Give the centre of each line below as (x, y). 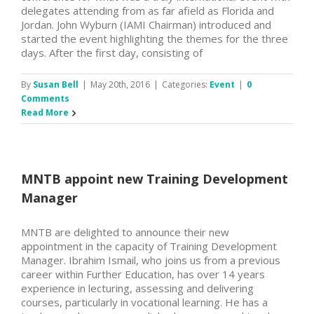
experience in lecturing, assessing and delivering (137, 288)
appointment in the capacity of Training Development (149, 246)
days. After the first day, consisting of (112, 52)
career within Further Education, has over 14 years (143, 274)
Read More (45, 112)
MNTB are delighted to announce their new (125, 232)
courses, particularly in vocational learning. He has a (144, 302)
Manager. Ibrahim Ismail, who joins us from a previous (151, 260)
